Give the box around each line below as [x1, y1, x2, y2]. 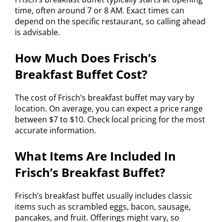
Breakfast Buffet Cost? [15, 65, 147, 82]
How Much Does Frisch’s [15, 49, 157, 66]
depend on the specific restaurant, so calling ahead [15, 15, 206, 27]
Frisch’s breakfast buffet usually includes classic [15, 190, 192, 201]
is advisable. [15, 26, 60, 38]
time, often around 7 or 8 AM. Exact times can [15, 4, 184, 16]
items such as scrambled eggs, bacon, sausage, [15, 201, 191, 212]
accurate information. [15, 124, 96, 136]
